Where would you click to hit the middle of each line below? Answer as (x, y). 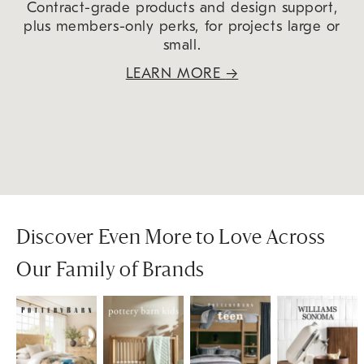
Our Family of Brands (110, 271)
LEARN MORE (175, 73)
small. (182, 45)
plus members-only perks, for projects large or (182, 26)
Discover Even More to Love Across (171, 238)
